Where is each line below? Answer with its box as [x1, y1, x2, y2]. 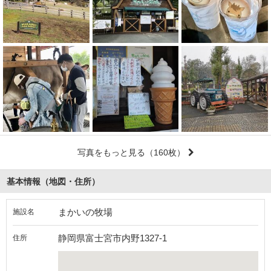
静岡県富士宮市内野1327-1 [58, 233, 167, 244]
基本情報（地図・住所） [7, 177, 100, 187]
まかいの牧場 [58, 207, 113, 218]
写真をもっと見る [77, 148, 145, 158]
